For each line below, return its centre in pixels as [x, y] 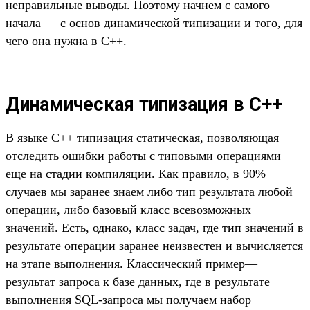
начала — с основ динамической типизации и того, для [154, 22]
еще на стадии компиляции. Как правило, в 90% [136, 174]
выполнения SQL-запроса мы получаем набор [128, 300]
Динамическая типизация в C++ [144, 105]
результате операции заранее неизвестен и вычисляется [154, 246]
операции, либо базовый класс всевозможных [128, 210]
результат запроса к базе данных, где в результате [138, 282]
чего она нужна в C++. [66, 40]
